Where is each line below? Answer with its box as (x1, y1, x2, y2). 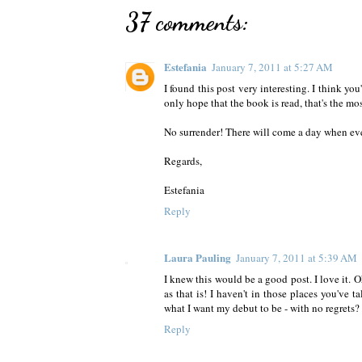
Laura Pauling (164, 250, 231, 266)
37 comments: (125, 7, 249, 37)
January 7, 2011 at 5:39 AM (236, 250, 357, 266)
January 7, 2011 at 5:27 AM (212, 60, 333, 75)
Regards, (164, 154, 202, 169)
